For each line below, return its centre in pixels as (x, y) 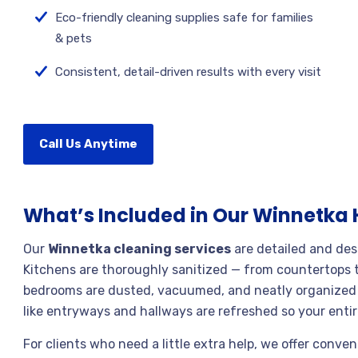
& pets (74, 38)
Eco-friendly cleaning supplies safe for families (184, 18)
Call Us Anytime (88, 144)
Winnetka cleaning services (139, 249)
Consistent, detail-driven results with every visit (188, 72)
